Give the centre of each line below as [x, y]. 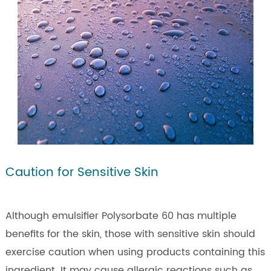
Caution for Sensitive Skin [82, 172]
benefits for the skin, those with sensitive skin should [130, 234]
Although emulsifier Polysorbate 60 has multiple [121, 216]
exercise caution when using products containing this [135, 252]
